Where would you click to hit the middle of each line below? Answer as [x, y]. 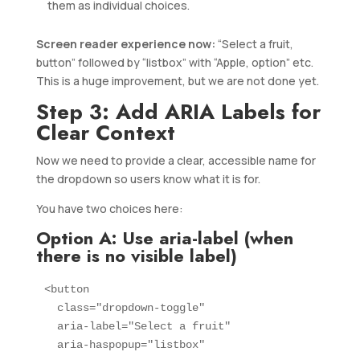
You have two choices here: [109, 209]
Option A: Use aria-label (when [164, 238]
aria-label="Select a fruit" [137, 327]
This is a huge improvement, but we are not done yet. [177, 81]
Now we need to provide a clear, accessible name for [176, 161]
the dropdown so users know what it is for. [148, 179]
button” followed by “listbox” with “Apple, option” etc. [174, 63]
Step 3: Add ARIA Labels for [178, 112]
